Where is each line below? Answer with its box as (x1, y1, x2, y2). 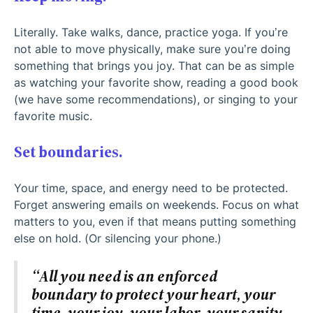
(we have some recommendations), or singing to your (14, 92, 298, 106)
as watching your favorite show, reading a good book (14, 75, 298, 89)
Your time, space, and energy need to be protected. (14, 180, 288, 195)
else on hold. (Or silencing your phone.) (14, 231, 221, 245)
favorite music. (14, 108, 99, 123)
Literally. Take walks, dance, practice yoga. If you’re (14, 24, 288, 39)
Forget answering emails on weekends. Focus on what (14, 197, 299, 212)
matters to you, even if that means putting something (14, 214, 296, 228)
